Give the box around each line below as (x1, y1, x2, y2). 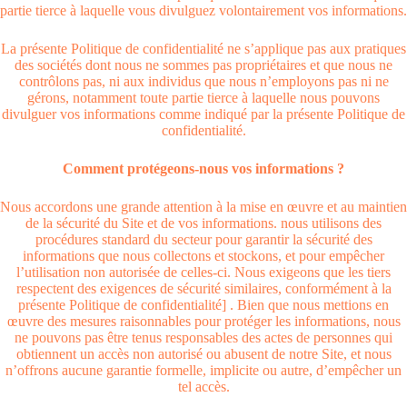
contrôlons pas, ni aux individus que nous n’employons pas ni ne (18, 74, 389, 89)
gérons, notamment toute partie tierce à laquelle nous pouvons (27, 90, 380, 105)
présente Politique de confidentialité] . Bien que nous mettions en (18, 297, 389, 313)
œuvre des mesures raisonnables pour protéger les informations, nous (6, 313, 401, 329)
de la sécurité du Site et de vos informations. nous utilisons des (25, 215, 382, 231)
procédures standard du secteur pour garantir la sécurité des (35, 232, 372, 247)
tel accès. (177, 379, 230, 394)
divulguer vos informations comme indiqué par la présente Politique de (2, 106, 405, 122)
